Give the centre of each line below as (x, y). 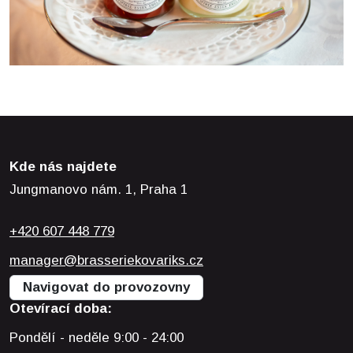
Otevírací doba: (61, 308)
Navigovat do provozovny (106, 287)
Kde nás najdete (63, 167)
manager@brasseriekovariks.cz (106, 260)
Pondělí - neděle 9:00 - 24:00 (97, 338)
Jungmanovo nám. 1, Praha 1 (98, 190)
